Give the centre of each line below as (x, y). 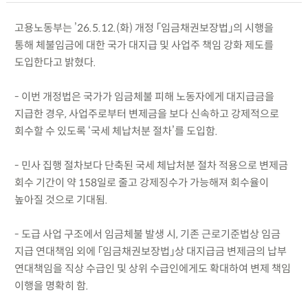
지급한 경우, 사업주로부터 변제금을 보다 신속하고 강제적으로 (146, 113)
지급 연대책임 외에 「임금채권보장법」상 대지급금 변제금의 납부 (150, 251)
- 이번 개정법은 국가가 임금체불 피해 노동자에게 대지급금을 (144, 96)
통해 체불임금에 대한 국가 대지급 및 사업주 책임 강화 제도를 (144, 45)
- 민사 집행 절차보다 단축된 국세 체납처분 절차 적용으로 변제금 (151, 165)
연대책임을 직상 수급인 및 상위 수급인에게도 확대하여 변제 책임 (152, 268)
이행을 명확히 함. (51, 285)
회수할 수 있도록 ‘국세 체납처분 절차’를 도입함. (116, 131)
